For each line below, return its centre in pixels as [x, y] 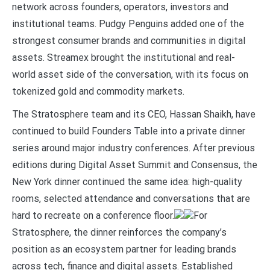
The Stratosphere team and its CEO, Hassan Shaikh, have [134, 114]
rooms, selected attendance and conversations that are [131, 198]
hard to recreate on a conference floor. [93, 215]
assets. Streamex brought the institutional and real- [124, 57]
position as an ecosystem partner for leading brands [124, 249]
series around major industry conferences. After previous [133, 148]
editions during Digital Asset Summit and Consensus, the [135, 165]
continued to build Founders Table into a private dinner [129, 131]
